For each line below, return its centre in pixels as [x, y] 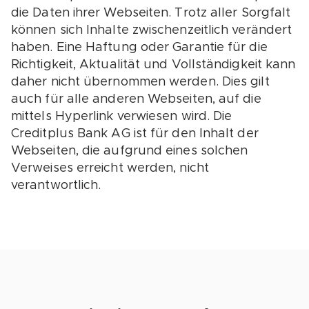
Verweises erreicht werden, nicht [110, 168]
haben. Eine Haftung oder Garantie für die [139, 48]
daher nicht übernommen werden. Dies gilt [140, 82]
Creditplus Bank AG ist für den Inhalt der [135, 134]
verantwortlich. [56, 186]
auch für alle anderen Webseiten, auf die [136, 99]
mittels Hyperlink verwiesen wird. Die [122, 117]
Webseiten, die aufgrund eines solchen [130, 151]
